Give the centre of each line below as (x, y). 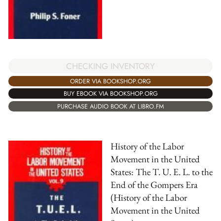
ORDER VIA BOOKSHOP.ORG (110, 81)
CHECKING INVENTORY (110, 66)
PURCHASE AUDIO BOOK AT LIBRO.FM (110, 106)
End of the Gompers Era (154, 185)
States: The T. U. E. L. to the (162, 172)
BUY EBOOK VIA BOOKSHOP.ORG (110, 94)
